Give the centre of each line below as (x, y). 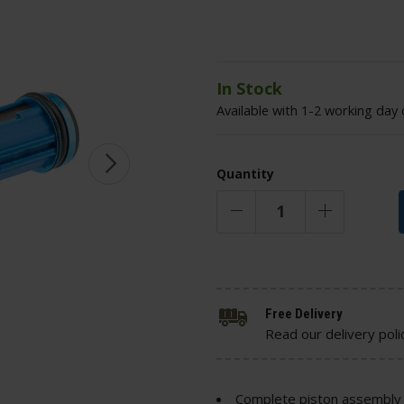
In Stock (249, 88)
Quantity (245, 173)
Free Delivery (304, 313)
